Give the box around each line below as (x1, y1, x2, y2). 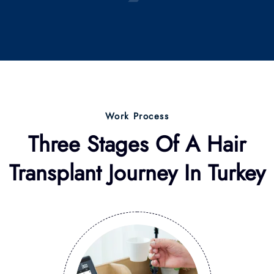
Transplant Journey (9, 50, 184, 83)
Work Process (105, 2, 169, 17)
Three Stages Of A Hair (28, 21, 246, 54)
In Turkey (183, 50, 265, 83)
